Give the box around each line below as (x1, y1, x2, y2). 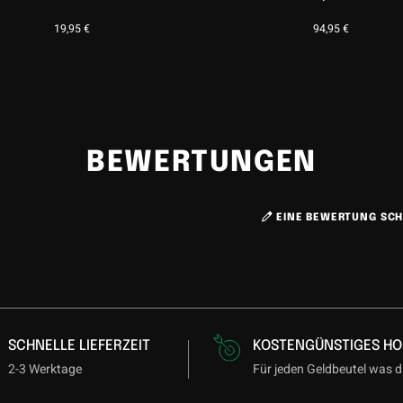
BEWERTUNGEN (86, 148, 317, 178)
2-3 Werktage (8, 360, 83, 380)
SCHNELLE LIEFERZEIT (8, 338, 151, 354)
